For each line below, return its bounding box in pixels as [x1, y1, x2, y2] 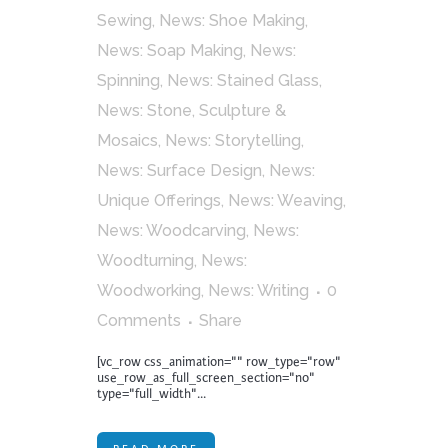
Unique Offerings [97, 191, 221, 211]
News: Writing [208, 281, 309, 301]
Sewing [97, 11, 152, 31]
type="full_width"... [97, 386, 206, 403]
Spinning [97, 71, 160, 91]
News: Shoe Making [159, 11, 305, 31]
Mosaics [97, 131, 158, 151]
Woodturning [97, 251, 194, 271]
